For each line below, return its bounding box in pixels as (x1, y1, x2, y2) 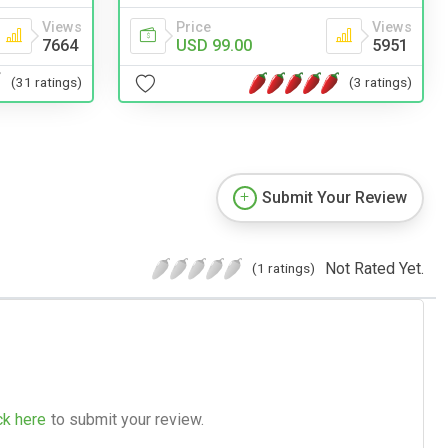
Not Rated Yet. (325, 258, 424, 278)
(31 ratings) (11, 74, 82, 91)
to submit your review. (51, 409, 204, 429)
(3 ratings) (349, 74, 412, 91)
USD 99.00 (176, 35, 252, 55)
